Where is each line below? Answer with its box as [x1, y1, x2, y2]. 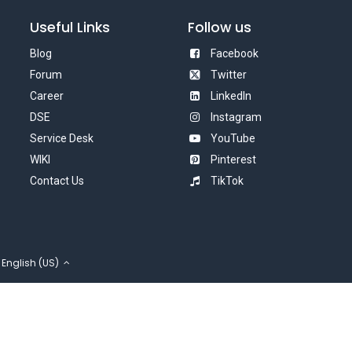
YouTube [211, 132, 255, 145]
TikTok [211, 174, 244, 187]
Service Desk [29, 132, 93, 145]
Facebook [211, 47, 258, 60]
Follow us [188, 18, 251, 37]
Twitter [211, 68, 247, 81]
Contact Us [29, 174, 84, 187]
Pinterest [211, 153, 256, 166]
